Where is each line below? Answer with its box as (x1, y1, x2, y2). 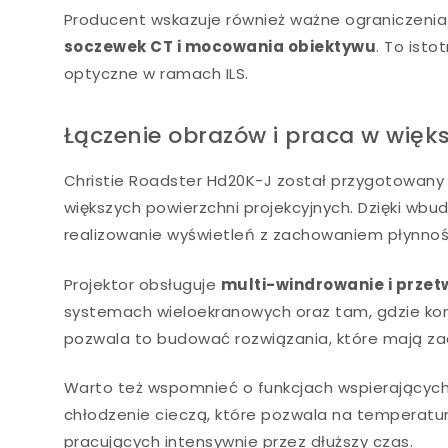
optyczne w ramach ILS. (63, 63, 249, 84)
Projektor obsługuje (63, 273, 221, 295)
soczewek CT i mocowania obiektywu (63, 36, 377, 57)
